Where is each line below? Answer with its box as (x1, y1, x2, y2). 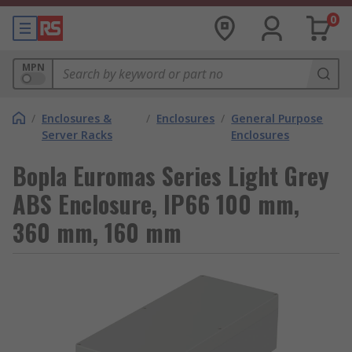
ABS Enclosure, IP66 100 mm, (13, 186, 299, 222)
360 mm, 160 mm (13, 214, 181, 250)
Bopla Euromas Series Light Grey (13, 158, 329, 193)
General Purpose (231, 111, 324, 126)
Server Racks (42, 127, 112, 142)
